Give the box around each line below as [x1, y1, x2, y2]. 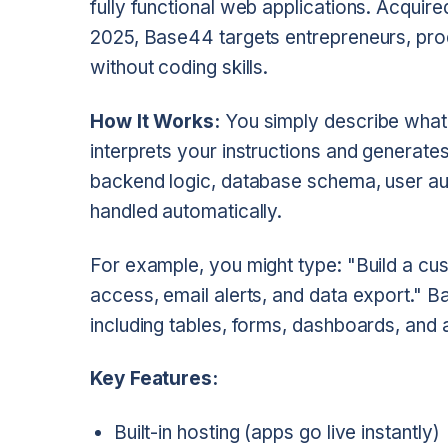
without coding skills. [90, 56, 269, 80]
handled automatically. [90, 199, 283, 223]
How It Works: [90, 109, 220, 133]
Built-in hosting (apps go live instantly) [113, 421, 440, 445]
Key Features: [90, 367, 218, 391]
